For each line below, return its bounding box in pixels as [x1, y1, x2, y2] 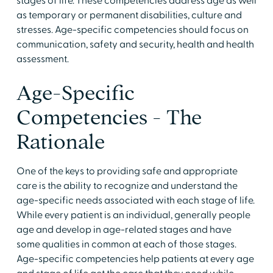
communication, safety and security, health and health [16, 38, 254, 51]
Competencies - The [16, 106, 202, 128]
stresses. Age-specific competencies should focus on [16, 23, 249, 36]
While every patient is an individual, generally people [16, 208, 250, 221]
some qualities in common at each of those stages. [16, 238, 236, 250]
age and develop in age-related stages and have [16, 223, 232, 236]
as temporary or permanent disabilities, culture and [16, 9, 242, 21]
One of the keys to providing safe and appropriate [16, 165, 238, 177]
